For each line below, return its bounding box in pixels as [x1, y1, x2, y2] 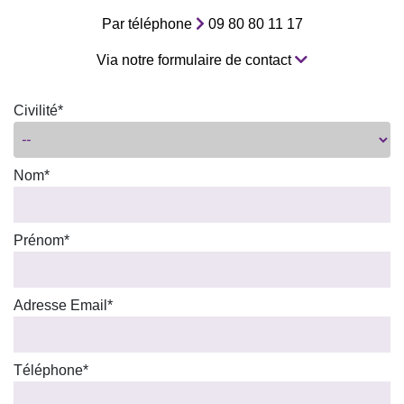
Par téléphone [101, 15, 196, 32]
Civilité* [14, 102, 63, 118]
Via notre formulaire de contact [96, 51, 295, 68]
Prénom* [14, 232, 69, 248]
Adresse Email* [14, 297, 113, 313]
